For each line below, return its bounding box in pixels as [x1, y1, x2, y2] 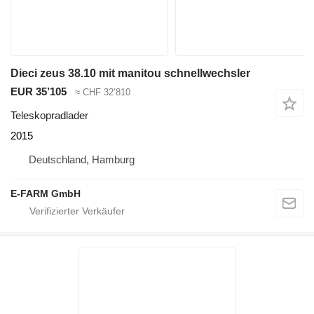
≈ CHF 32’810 [75, 86, 130, 97]
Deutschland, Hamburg [29, 153, 135, 166]
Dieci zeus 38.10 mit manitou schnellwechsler [11, 67, 250, 79]
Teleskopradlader [11, 109, 88, 122]
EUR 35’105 [11, 85, 67, 97]
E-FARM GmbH [11, 188, 81, 200]
